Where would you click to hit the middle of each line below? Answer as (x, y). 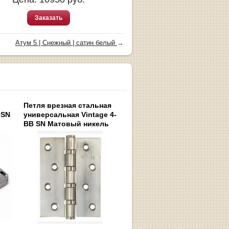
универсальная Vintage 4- (70, 115)
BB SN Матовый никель (66, 124)
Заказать (49, 18)
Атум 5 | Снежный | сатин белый (66, 42)
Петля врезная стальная (67, 106)
